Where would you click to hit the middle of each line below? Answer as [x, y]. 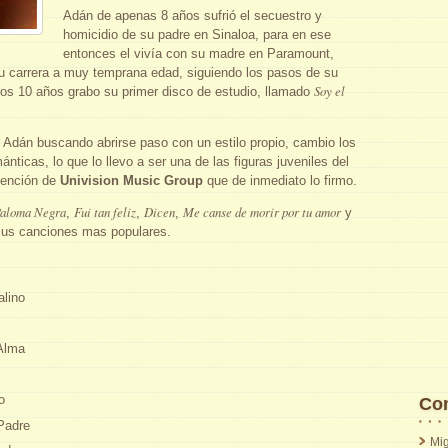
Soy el [329, 90]
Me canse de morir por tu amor [262, 211]
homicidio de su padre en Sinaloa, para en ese [197, 34]
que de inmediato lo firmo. [280, 180]
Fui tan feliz [105, 211]
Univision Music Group [131, 180]
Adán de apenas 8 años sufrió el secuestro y [192, 15]
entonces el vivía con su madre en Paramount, [198, 53]
